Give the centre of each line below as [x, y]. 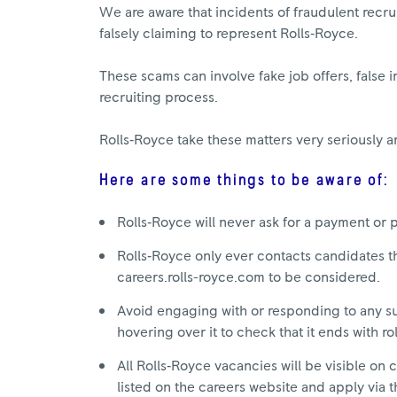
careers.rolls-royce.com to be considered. [249, 277]
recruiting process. [159, 97]
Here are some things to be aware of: [244, 180]
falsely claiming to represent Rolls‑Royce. [229, 33]
